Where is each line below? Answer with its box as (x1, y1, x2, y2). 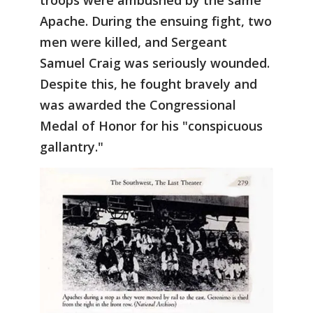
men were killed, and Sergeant (40, 34, 227, 51)
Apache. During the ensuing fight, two (40, 13, 272, 30)
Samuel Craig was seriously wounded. (40, 54, 270, 72)
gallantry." (40, 138, 103, 156)
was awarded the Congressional (40, 96, 236, 114)
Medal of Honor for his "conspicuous (40, 117, 263, 135)
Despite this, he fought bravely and (40, 75, 257, 93)
